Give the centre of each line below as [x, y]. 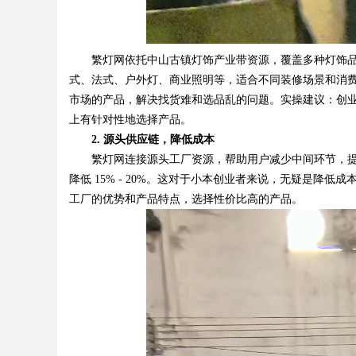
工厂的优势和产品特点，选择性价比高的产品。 [186, 199]
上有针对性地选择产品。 [130, 120]
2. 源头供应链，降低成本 [142, 139]
